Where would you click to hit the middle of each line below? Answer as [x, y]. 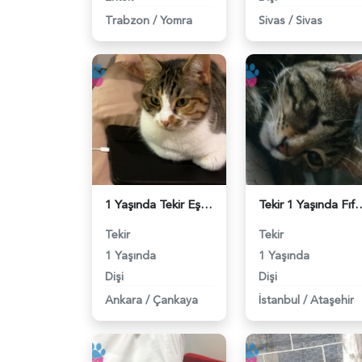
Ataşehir [332, 300]
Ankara [124, 300]
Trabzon [127, 20]
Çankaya [175, 300]
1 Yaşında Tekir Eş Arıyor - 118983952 [206, 204]
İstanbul [279, 300]
